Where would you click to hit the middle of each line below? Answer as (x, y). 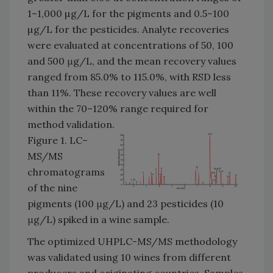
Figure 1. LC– (58, 140)
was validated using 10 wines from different (129, 257)
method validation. (71, 125)
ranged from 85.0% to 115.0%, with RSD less (129, 77)
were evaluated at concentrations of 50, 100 (130, 45)
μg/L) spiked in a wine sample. (98, 220)
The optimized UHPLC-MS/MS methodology (132, 242)
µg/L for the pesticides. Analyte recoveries (128, 30)
